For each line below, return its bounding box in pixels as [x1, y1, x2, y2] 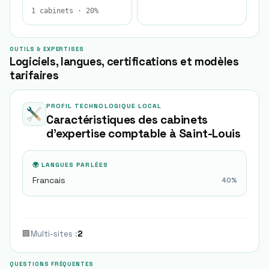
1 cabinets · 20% [31, 7, 98, 15]
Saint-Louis [178, 126, 241, 141]
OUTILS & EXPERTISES [10, 46, 85, 53]
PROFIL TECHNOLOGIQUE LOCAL [46, 102, 162, 110]
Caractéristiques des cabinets [46, 112, 208, 127]
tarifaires [10, 68, 59, 82]
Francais [32, 175, 65, 186]
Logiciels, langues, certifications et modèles [10, 55, 239, 68]
